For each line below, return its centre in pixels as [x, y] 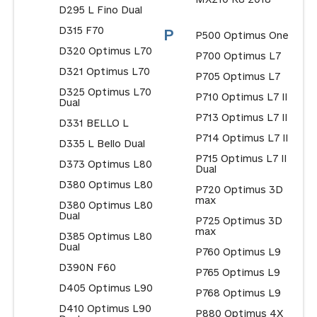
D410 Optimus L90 [105, 309]
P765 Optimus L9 [237, 272]
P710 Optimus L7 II [241, 97]
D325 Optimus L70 [105, 92]
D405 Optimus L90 [105, 288]
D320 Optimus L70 [105, 51]
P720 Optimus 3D [239, 190]
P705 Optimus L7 [237, 76]
